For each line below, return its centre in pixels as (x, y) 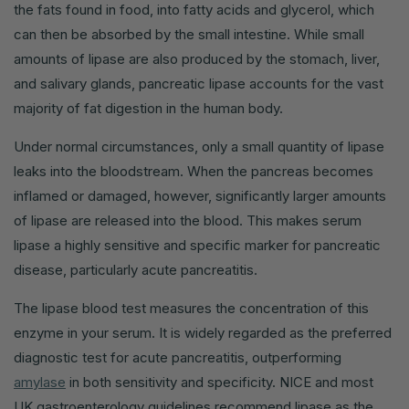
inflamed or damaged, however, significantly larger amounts (200, 195)
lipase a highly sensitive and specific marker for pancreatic (197, 245)
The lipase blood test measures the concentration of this (191, 308)
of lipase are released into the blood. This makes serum (188, 220)
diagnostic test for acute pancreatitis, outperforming (178, 357)
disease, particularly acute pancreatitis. (136, 269)
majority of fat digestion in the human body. (148, 108)
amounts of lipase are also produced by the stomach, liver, (197, 58)
